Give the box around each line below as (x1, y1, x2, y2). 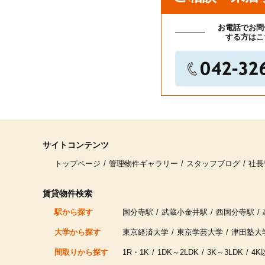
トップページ (54, 159, 101, 168)
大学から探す (54, 228, 101, 237)
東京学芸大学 (177, 228, 223, 237)
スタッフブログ (186, 159, 240, 168)
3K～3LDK (207, 248, 243, 257)
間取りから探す (54, 248, 108, 257)
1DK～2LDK (157, 248, 199, 257)
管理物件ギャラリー (109, 159, 178, 168)
